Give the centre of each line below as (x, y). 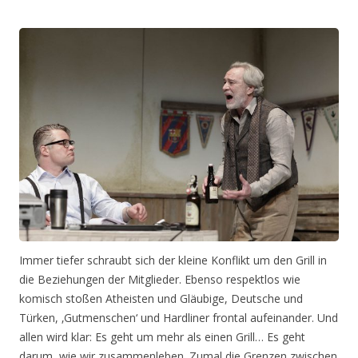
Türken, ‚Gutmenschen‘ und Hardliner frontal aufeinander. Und (179, 317)
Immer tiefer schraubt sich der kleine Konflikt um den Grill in (173, 260)
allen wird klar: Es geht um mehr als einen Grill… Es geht (162, 336)
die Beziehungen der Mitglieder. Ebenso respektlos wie (160, 279)
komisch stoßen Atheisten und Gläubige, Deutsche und (161, 298)
